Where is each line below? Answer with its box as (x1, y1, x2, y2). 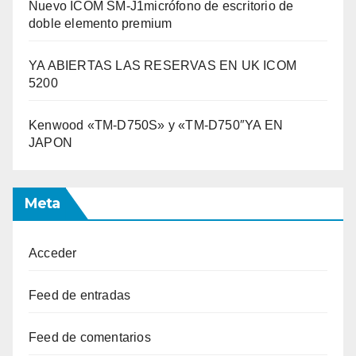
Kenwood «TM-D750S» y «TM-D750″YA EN (29, 118, 284, 133)
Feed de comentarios (29, 331, 151, 345)
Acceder (29, 246, 77, 261)
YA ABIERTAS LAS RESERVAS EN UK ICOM (29, 59, 297, 73)
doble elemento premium (29, 17, 172, 31)
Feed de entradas (29, 288, 131, 303)
